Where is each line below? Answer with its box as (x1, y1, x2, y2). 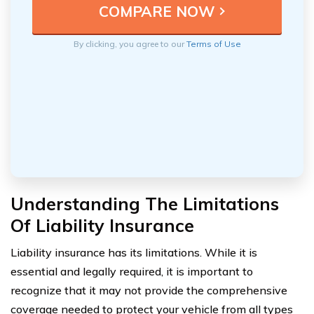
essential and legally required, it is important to (11, 264, 253, 279)
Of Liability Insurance (11, 214, 194, 237)
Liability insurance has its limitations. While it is (11, 245, 257, 260)
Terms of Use (186, 39, 241, 50)
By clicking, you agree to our (73, 39, 186, 50)
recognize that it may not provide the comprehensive (11, 283, 287, 298)
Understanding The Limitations (11, 193, 279, 215)
